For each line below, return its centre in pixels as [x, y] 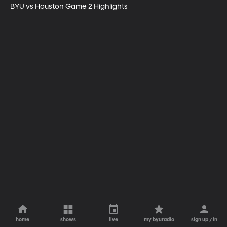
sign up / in [204, 220]
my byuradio [159, 220]
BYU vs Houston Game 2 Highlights [69, 6]
